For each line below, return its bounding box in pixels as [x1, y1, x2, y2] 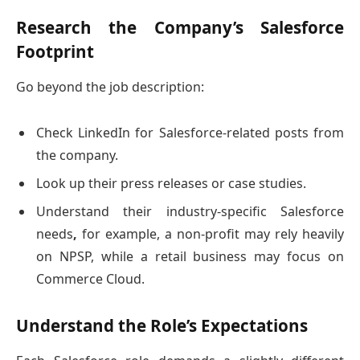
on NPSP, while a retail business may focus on [36, 247, 344, 265]
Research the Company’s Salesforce [16, 15, 344, 39]
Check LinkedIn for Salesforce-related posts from [36, 123, 344, 141]
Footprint [16, 39, 94, 63]
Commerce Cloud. [36, 269, 145, 288]
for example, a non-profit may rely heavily [82, 224, 344, 243]
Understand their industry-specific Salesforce [36, 202, 344, 220]
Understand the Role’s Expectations [16, 313, 308, 337]
